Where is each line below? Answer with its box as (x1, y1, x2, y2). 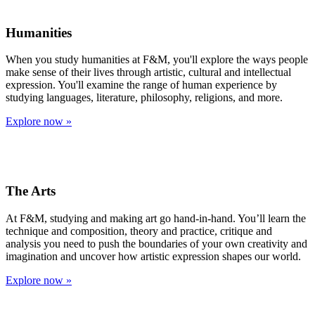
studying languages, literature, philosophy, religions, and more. (6, 91, 283, 104)
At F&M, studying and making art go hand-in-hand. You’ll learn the (6, 212, 306, 224)
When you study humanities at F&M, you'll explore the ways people (6, 53, 308, 66)
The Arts (6, 184, 56, 199)
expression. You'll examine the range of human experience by (6, 79, 277, 91)
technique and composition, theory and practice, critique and (6, 224, 272, 237)
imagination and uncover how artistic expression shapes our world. (6, 250, 301, 262)
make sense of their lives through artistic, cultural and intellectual (6, 66, 291, 79)
